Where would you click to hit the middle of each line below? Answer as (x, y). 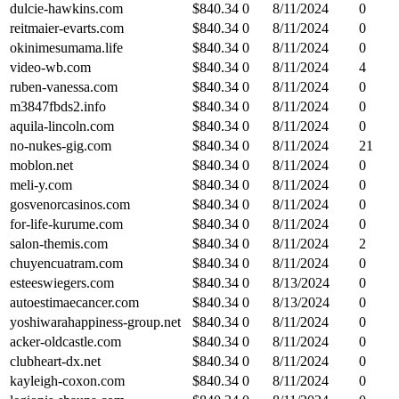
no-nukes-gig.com (61, 145)
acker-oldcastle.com (65, 341)
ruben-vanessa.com (64, 86)
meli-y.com (41, 184)
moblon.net (41, 165)
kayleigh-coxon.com (67, 380)
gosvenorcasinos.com (70, 204)
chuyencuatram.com (66, 263)
